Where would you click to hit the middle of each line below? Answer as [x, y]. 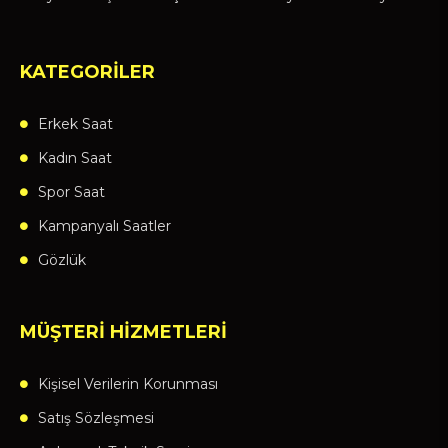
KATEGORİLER [87, 72]
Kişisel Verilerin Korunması [128, 384]
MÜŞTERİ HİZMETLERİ [123, 332]
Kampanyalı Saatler [104, 226]
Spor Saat [71, 192]
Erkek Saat [75, 124]
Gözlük [62, 260]
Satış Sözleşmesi [96, 418]
